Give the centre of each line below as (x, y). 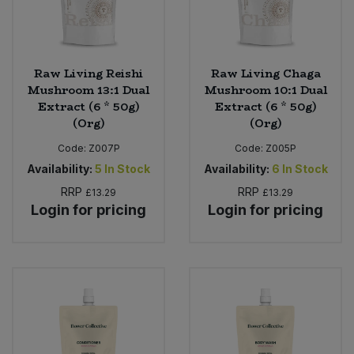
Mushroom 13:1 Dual (88, 90)
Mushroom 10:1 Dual (265, 90)
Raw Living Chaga (265, 73)
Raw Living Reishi (88, 73)
